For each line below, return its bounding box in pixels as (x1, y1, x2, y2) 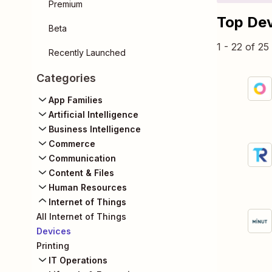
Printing (36, 240, 69, 251)
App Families (49, 95, 103, 105)
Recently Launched (49, 47, 126, 58)
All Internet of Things (36, 211, 126, 222)
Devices (36, 226, 71, 236)
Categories (36, 72, 96, 84)
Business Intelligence (49, 124, 141, 134)
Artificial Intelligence (49, 109, 138, 120)
